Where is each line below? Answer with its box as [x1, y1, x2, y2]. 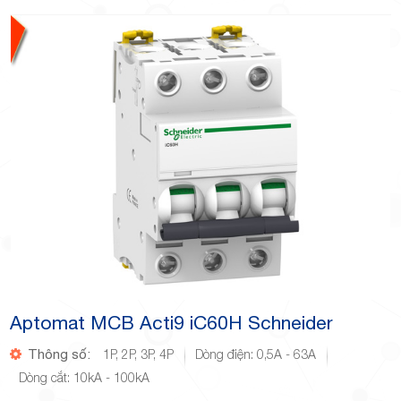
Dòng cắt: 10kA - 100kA [19, 369, 150, 385]
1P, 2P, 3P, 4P [103, 346, 175, 362]
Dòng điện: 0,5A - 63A [195, 346, 317, 362]
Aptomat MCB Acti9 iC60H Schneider [10, 311, 334, 333]
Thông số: [24, 346, 91, 362]
